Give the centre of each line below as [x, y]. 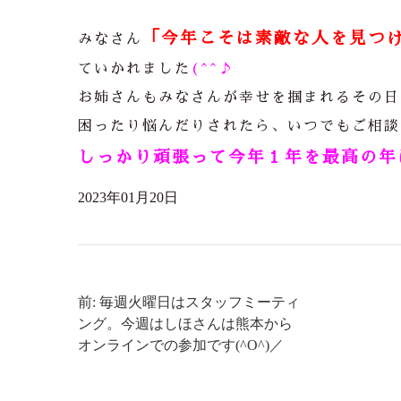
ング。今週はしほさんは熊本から [185, 324]
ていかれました [134, 69]
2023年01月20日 [128, 197]
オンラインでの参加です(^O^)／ [181, 345]
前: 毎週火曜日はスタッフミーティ [189, 302]
